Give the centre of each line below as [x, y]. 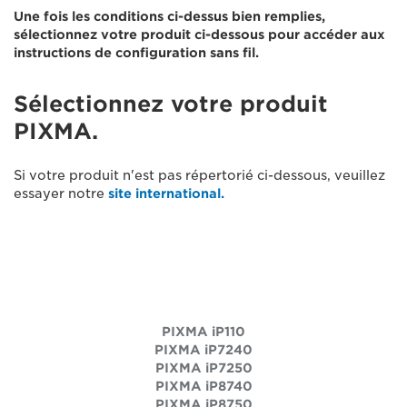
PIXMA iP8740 [203, 386]
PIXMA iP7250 [203, 368]
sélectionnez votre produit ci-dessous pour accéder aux [199, 35]
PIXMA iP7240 [203, 350]
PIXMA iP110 [203, 332]
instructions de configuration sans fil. [136, 53]
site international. [166, 194]
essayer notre [61, 194]
